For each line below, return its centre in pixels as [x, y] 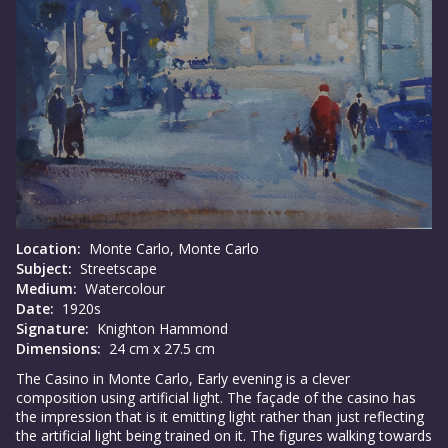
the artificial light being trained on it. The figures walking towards [224, 435]
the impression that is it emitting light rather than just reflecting [220, 416]
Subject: [44, 268]
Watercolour [123, 288]
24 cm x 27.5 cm [160, 348]
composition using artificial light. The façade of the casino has [216, 397]
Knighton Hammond [160, 328]
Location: [48, 248]
